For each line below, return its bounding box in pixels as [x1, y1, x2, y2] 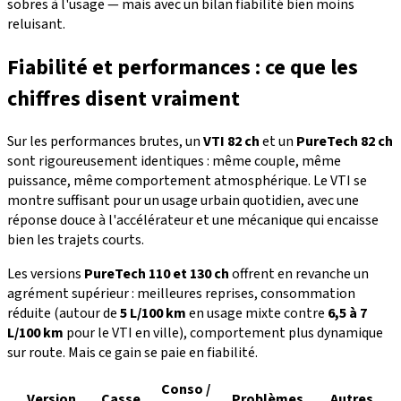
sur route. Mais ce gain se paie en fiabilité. [7, 343, 258, 363]
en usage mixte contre [186, 303, 328, 324]
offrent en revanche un [229, 264, 369, 285]
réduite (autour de [7, 303, 120, 324]
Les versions [7, 264, 84, 285]
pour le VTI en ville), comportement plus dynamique [64, 323, 383, 344]
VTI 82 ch [203, 132, 260, 152]
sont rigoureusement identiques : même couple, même [7, 151, 341, 172]
